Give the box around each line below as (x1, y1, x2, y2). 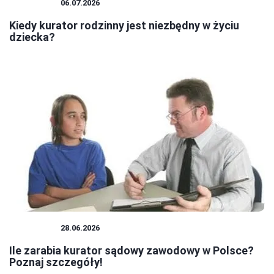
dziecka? (9, 31, 55, 44)
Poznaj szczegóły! (9, 256, 103, 269)
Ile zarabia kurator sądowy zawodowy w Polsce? (9, 244, 254, 257)
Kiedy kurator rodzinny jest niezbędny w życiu (9, 19, 239, 32)
